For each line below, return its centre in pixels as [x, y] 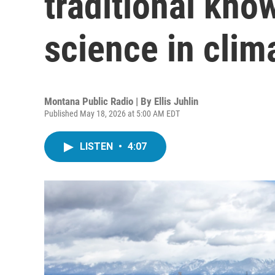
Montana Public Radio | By [99, 101]
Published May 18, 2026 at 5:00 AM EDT [112, 114]
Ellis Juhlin [176, 101]
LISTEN [98, 146]
